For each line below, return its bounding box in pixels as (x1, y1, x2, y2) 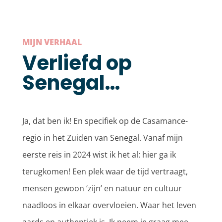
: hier (138, 149, 159, 161)
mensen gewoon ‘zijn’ (22, 183, 102, 194)
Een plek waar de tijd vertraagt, (70, 166, 188, 177)
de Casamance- (130, 115, 188, 127)
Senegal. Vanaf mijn (110, 132, 183, 144)
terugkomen (22, 166, 68, 177)
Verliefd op (22, 49, 132, 77)
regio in (22, 132, 53, 144)
